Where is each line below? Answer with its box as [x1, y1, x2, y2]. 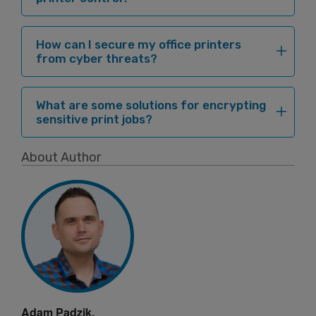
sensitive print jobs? [36, 112, 152, 127]
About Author [21, 149, 101, 165]
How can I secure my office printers [36, 37, 241, 52]
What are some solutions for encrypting [36, 98, 266, 113]
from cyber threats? [36, 51, 157, 66]
